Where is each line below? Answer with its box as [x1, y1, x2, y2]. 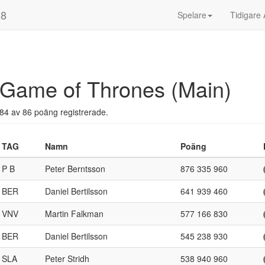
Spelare [177, 9, 206, 21]
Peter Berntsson [45, 163, 105, 174]
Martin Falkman [45, 208, 104, 219]
